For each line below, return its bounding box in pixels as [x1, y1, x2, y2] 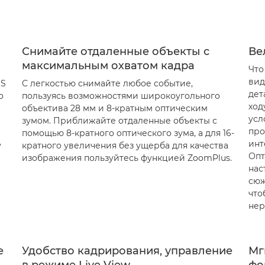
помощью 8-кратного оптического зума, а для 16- [21, 128, 234, 138]
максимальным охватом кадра [21, 59, 195, 72]
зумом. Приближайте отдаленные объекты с [21, 115, 217, 126]
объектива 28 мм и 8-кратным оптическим [21, 103, 208, 114]
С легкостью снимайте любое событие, [21, 78, 193, 89]
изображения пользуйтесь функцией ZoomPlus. [21, 153, 232, 163]
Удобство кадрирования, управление [21, 244, 232, 257]
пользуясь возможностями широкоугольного [21, 91, 220, 101]
